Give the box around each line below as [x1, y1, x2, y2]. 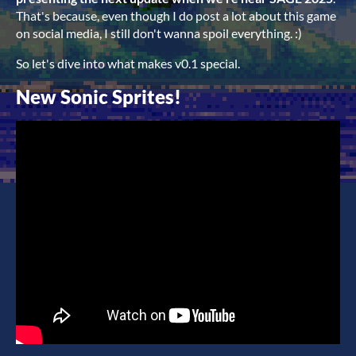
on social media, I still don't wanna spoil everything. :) [16, 25, 302, 41]
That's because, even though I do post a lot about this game [16, 7, 336, 23]
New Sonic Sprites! [16, 84, 181, 108]
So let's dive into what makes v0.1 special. [16, 55, 240, 71]
